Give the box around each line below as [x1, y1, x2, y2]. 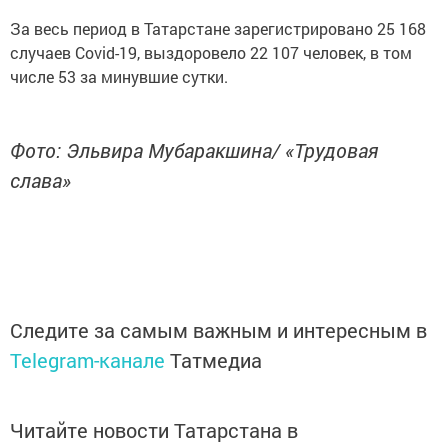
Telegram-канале [10, 347, 165, 373]
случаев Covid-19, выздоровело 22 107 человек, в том [10, 42, 412, 63]
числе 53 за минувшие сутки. [10, 66, 228, 87]
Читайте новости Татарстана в [10, 417, 298, 443]
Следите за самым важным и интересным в [10, 317, 427, 343]
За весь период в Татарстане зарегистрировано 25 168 [10, 18, 426, 39]
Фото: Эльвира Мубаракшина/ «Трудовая [10, 137, 378, 163]
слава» [10, 167, 71, 193]
